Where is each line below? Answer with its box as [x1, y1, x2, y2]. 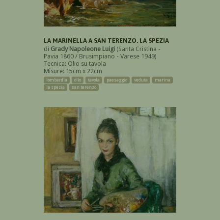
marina [155, 78, 170, 83]
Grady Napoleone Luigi [51, 45, 115, 53]
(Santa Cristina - [115, 45, 161, 53]
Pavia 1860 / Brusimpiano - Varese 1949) [44, 53, 157, 60]
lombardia [46, 78, 67, 83]
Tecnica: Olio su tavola [44, 60, 106, 68]
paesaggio [107, 78, 127, 83]
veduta [134, 78, 148, 83]
